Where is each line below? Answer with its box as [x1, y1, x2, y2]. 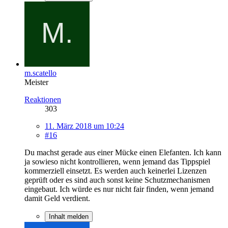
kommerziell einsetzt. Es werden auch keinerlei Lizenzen [24, 166, 207, 175]
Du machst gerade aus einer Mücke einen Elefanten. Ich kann [24, 148, 221, 157]
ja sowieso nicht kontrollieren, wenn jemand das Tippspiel [24, 157, 210, 166]
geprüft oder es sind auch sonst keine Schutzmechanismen [24, 175, 210, 184]
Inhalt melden [49, 212, 89, 220]
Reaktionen [24, 95, 61, 104]
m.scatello [24, 68, 56, 77]
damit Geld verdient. [24, 193, 90, 203]
